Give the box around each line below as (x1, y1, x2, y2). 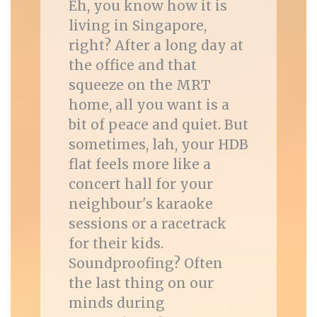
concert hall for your (68, 175, 213, 192)
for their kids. (68, 235, 163, 252)
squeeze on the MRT (68, 76, 211, 93)
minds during (68, 294, 165, 311)
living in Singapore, (68, 17, 207, 34)
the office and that (68, 57, 197, 74)
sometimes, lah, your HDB (68, 136, 248, 153)
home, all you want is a (68, 96, 229, 113)
